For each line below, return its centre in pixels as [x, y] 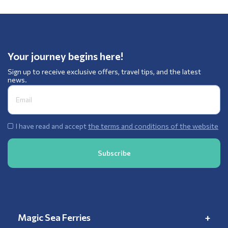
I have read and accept [52, 126]
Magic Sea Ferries [54, 217]
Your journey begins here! [65, 56]
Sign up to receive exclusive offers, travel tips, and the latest [104, 71]
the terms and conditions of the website [153, 126]
